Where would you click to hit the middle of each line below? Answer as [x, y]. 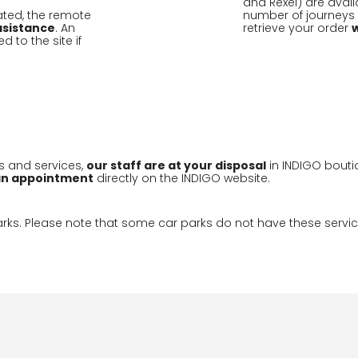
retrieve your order [297, 28]
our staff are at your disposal [176, 165]
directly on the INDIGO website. [182, 178]
